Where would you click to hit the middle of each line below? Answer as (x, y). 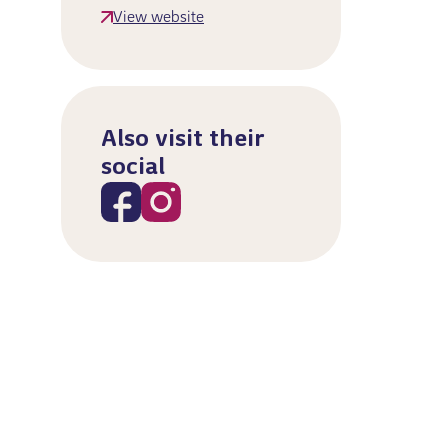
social (133, 168)
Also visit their (182, 140)
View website (158, 18)
